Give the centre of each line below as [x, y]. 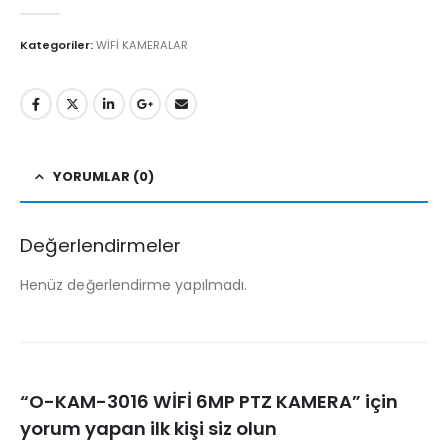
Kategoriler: [58, 44]
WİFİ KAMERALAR [142, 44]
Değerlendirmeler [100, 246]
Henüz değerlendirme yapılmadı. [134, 285]
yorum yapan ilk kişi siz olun [148, 428]
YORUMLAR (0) [103, 177]
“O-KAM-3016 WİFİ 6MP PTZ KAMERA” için [209, 401]
